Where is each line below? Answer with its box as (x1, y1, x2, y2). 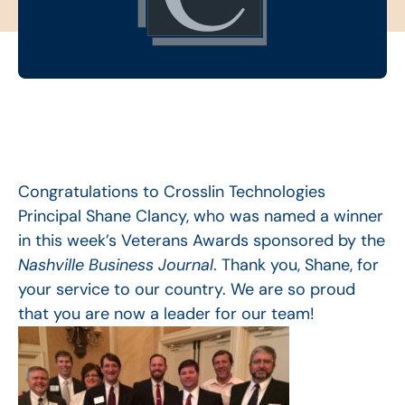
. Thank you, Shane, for (213, 254, 379, 277)
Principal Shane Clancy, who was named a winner (18, 205, 383, 228)
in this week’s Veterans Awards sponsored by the (18, 230, 385, 252)
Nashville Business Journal (18, 254, 213, 277)
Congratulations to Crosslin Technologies (18, 181, 325, 203)
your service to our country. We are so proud (18, 278, 355, 301)
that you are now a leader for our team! (18, 303, 315, 325)
